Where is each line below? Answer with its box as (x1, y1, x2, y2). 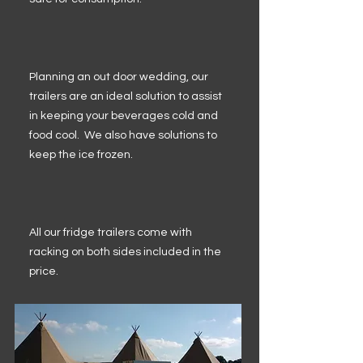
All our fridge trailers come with (29, 227, 192, 238)
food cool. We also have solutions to (29, 130, 217, 141)
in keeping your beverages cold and (29, 110, 218, 122)
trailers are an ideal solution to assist (29, 91, 222, 102)
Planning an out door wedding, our (29, 71, 208, 83)
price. (29, 266, 63, 277)
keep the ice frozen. (29, 149, 138, 160)
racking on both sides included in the (29, 246, 221, 258)
